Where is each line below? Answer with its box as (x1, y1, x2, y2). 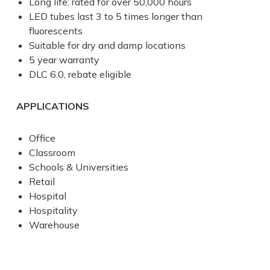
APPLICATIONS (16, 99, 89, 112)
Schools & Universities (28, 160, 128, 173)
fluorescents (28, 24, 83, 37)
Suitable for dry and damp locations (28, 39, 186, 51)
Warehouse (28, 218, 80, 231)
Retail (28, 175, 55, 187)
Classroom (28, 146, 75, 159)
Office (28, 131, 55, 144)
